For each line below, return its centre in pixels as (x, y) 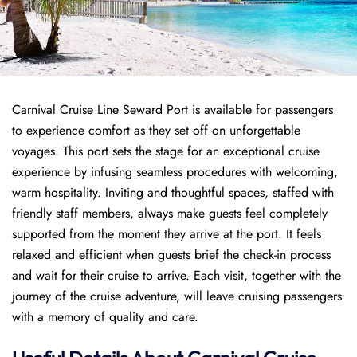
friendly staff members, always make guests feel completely (170, 213)
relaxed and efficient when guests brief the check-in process (171, 255)
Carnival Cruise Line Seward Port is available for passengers (173, 110)
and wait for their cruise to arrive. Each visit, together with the (177, 275)
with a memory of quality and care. (105, 317)
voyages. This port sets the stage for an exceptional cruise (166, 151)
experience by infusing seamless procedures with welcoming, (175, 172)
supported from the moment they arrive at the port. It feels (167, 234)
